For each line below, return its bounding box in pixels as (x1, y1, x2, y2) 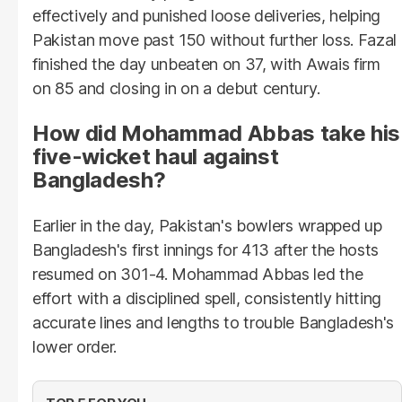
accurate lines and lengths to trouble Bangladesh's (32, 312, 394, 332)
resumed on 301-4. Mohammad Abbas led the (32, 264, 363, 284)
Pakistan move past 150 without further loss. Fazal (32, 30, 397, 49)
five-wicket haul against (32, 143, 279, 170)
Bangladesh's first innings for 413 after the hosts (32, 240, 379, 259)
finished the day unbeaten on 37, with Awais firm (32, 54, 380, 74)
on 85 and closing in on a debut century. (32, 78, 320, 98)
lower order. (32, 336, 118, 356)
